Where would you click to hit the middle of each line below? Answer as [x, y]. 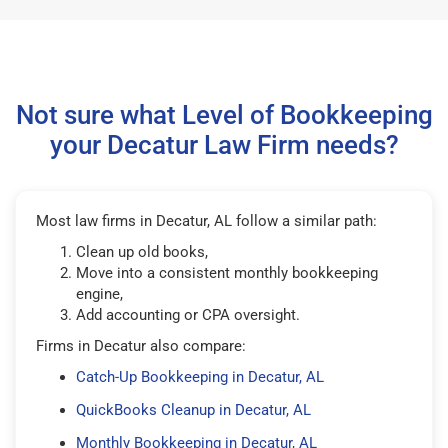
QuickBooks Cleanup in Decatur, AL [193, 409]
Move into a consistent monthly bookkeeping [227, 272]
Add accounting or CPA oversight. [188, 314]
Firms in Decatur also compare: [141, 345]
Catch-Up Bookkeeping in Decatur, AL [200, 376]
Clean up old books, [142, 251]
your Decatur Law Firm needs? [224, 144]
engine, [99, 293]
